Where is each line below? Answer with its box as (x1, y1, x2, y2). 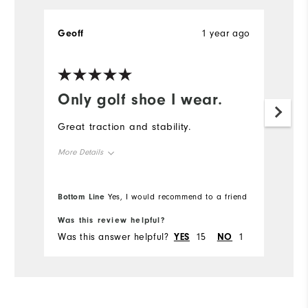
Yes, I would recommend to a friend (104, 192, 247, 202)
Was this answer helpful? (58, 232, 169, 243)
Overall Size (58, 175, 107, 185)
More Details (58, 148, 103, 157)
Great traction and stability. (58, 121, 191, 133)
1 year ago (201, 28, 250, 40)
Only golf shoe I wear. (58, 91, 223, 109)
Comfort (58, 206, 90, 217)
